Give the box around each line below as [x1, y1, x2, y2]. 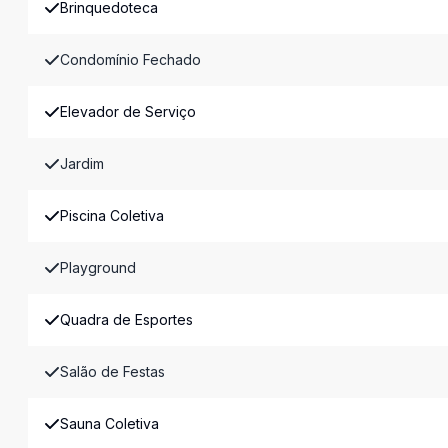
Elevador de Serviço [60, 103, 196, 120]
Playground [60, 259, 136, 276]
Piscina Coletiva [60, 207, 164, 224]
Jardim [60, 155, 104, 172]
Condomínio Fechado [60, 51, 201, 68]
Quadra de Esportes [60, 311, 193, 328]
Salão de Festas [60, 363, 165, 380]
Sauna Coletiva [60, 415, 159, 432]
